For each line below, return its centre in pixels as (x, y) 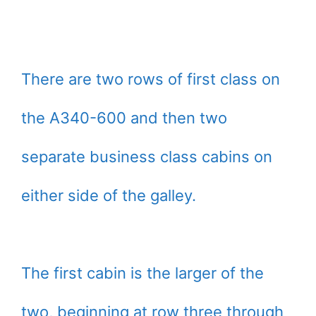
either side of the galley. (109, 195)
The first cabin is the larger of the (142, 273)
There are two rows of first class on (151, 79)
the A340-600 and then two (124, 117)
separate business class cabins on (147, 156)
